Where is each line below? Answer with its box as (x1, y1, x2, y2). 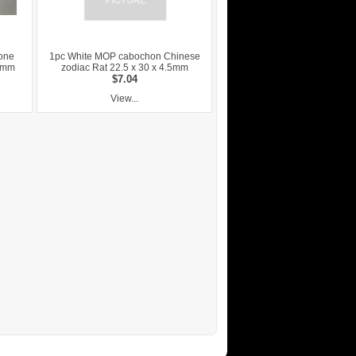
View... (110, 93, 138, 105)
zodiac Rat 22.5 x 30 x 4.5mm (60, 62, 188, 74)
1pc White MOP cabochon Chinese (48, 51, 200, 63)
